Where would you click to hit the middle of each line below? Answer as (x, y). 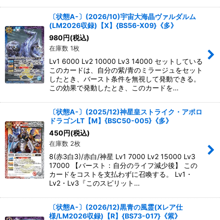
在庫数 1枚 (64, 48)
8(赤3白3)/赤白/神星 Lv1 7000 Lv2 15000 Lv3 (122, 156)
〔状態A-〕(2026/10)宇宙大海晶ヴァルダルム (123, 16)
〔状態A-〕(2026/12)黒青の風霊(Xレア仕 (116, 207)
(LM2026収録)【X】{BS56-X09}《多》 (113, 25)
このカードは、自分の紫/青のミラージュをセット (126, 70)
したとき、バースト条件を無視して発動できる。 (125, 79)
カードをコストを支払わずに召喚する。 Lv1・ (121, 174)
